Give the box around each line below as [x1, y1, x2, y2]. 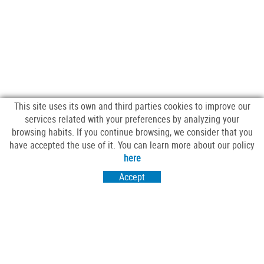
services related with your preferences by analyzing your [25, 113, 239, 126]
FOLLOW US [104, 147, 148, 159]
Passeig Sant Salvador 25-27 [74, 220, 190, 233]
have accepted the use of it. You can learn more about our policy [9, 138, 255, 151]
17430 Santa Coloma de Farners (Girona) [49, 233, 214, 246]
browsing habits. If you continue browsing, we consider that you [11, 126, 253, 138]
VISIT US [110, 203, 143, 214]
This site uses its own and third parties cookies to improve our [14, 100, 250, 113]
